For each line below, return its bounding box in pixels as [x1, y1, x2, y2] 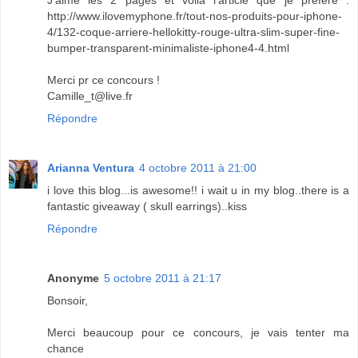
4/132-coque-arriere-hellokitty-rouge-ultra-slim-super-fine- [47, 25, 340, 38]
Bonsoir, [47, 293, 88, 307]
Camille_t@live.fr [47, 89, 133, 102]
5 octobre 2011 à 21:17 [104, 271, 221, 284]
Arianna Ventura [47, 161, 134, 174]
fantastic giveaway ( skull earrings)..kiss [47, 199, 247, 213]
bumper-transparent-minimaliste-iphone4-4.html [47, 41, 289, 54]
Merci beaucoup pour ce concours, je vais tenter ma [47, 325, 349, 339]
